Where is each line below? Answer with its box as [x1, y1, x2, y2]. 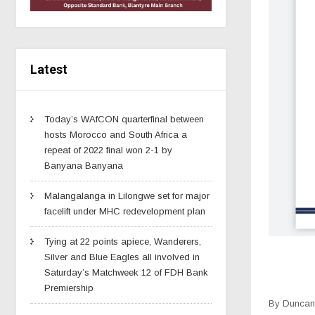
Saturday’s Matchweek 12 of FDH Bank [44, 266, 208, 278]
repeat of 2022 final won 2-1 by [44, 144, 172, 155]
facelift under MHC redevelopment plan [44, 205, 205, 217]
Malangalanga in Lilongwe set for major [44, 190, 210, 201]
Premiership [44, 282, 94, 293]
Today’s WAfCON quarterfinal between [44, 113, 204, 124]
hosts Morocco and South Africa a [44, 129, 187, 140]
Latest [30, 61, 67, 77]
